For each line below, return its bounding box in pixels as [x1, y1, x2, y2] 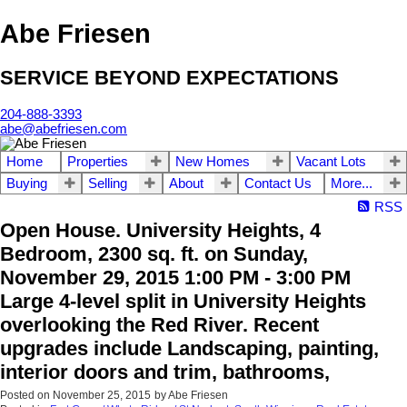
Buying [6, 175, 47, 191]
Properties [66, 154, 128, 169]
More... [330, 175, 372, 191]
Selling [88, 175, 128, 191]
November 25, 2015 [53, 388, 151, 402]
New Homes [174, 154, 250, 169]
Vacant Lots [296, 154, 367, 169]
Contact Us [244, 175, 313, 191]
